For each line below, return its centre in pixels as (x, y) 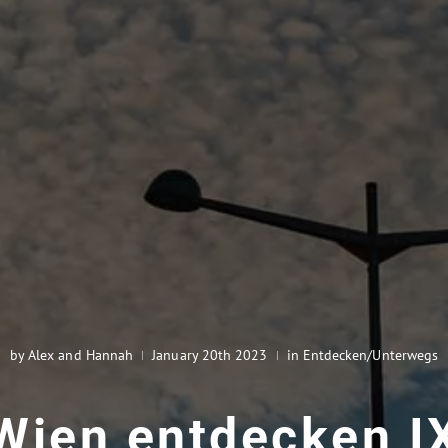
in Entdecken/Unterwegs (362, 355)
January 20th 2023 (210, 355)
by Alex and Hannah (71, 355)
